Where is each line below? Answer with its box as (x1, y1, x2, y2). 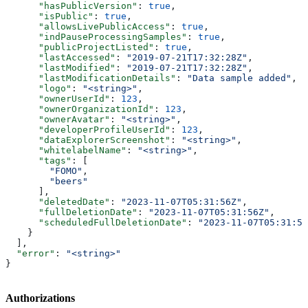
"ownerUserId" (5, 93, 110, 104)
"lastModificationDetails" (5, 72, 176, 83)
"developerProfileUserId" (5, 124, 170, 135)
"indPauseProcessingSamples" (5, 31, 187, 42)
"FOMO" (5, 165, 82, 176)
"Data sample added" (187, 72, 291, 83)
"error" (5, 247, 55, 258)
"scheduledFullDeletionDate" (5, 217, 187, 228)
